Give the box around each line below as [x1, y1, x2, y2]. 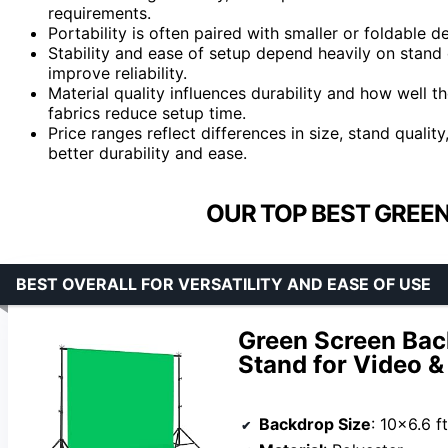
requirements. [48, 2, 151, 23]
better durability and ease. [48, 142, 247, 163]
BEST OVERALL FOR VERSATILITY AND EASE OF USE [16, 273, 431, 294]
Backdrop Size [259, 413, 371, 434]
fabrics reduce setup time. [48, 102, 246, 123]
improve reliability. [48, 62, 187, 83]
